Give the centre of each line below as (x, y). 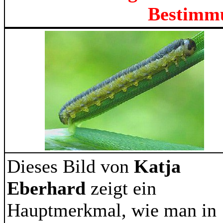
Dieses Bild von (70, 166)
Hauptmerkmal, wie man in (112, 210)
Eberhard (49, 188)
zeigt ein (123, 188)
